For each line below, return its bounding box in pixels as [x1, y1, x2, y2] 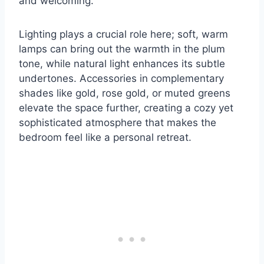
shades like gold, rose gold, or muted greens [19, 87, 230, 100]
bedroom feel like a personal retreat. [19, 131, 192, 144]
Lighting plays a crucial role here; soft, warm [19, 28, 228, 41]
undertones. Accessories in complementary [19, 72, 224, 85]
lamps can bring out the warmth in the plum [19, 43, 225, 55]
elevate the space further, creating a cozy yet [19, 102, 233, 114]
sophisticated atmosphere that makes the [19, 117, 216, 129]
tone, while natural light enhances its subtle [19, 58, 225, 70]
